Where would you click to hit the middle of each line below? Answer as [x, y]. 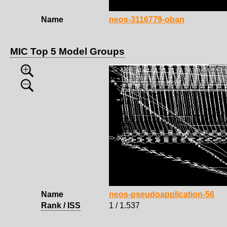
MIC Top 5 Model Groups [67, 51]
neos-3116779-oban [147, 19]
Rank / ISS [61, 205]
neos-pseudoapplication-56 [162, 194]
